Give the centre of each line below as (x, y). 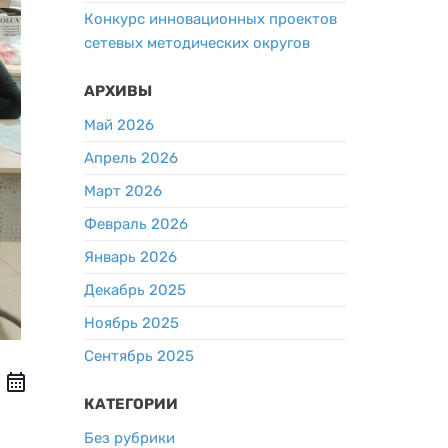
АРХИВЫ (117, 90)
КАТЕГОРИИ (130, 403)
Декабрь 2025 (134, 289)
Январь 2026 (130, 256)
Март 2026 (122, 190)
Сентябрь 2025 (138, 355)
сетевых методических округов (196, 42)
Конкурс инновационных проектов (210, 18)
